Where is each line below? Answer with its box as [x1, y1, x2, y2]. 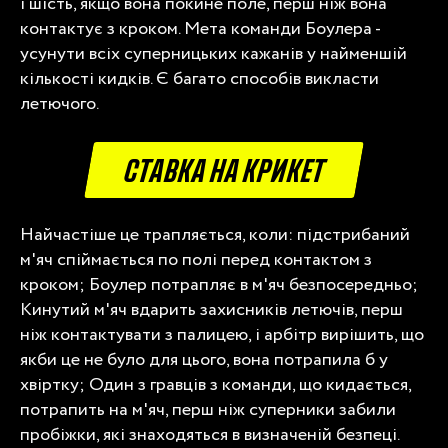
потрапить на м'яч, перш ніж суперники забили [20, 396, 396, 423]
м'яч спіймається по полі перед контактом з [20, 246, 372, 273]
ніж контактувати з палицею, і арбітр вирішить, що [20, 321, 424, 348]
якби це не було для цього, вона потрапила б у [20, 346, 388, 373]
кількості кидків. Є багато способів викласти [20, 65, 379, 92]
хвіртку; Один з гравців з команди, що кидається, [20, 371, 411, 398]
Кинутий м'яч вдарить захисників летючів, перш [20, 296, 403, 323]
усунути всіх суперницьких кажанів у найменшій [20, 40, 407, 67]
